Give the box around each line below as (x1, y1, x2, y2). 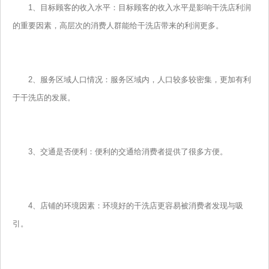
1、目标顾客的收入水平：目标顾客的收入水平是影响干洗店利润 (13, 3, 251, 13)
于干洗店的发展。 (13, 93, 75, 103)
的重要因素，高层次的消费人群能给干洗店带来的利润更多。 (13, 21, 223, 31)
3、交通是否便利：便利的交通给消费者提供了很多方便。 (13, 147, 228, 157)
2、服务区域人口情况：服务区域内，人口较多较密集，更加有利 (13, 75, 251, 85)
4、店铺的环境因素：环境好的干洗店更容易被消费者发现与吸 (13, 201, 243, 211)
